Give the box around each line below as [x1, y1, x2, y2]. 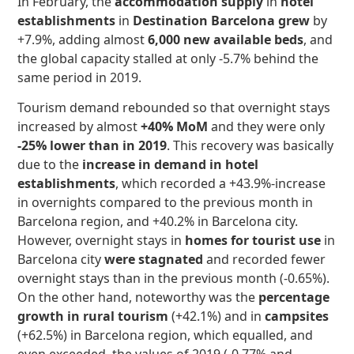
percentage [258, 288, 330, 307]
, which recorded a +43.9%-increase [115, 175, 326, 193]
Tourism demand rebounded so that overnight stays [17, 99, 331, 117]
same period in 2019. [17, 68, 142, 86]
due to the [17, 156, 83, 174]
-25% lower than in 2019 [17, 137, 168, 155]
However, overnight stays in [17, 232, 186, 250]
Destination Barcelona [133, 11, 276, 29]
